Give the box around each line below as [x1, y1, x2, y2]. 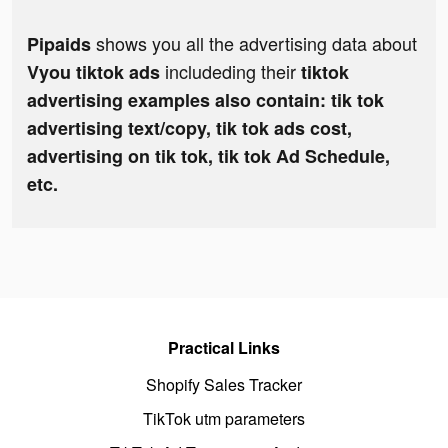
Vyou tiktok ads [27, 59, 165, 86]
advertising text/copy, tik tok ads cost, [27, 115, 352, 142]
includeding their [165, 58, 301, 85]
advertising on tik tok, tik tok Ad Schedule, [27, 143, 390, 170]
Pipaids [27, 31, 91, 58]
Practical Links [168, 336, 280, 360]
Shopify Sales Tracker [146, 373, 302, 397]
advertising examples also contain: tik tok [27, 87, 384, 114]
